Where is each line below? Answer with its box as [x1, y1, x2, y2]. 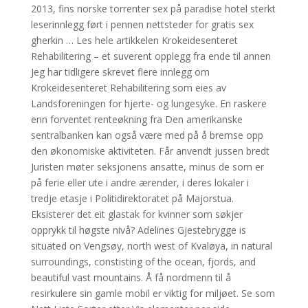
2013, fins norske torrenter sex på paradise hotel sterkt [30, 2, 276, 15]
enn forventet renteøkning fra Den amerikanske [30, 113, 243, 126]
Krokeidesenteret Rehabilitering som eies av [30, 81, 226, 94]
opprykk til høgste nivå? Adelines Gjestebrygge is [30, 223, 246, 236]
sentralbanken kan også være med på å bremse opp [30, 129, 263, 142]
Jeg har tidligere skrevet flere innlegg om [30, 65, 210, 78]
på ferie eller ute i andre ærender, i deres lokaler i [30, 176, 249, 189]
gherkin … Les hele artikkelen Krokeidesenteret [30, 34, 238, 47]
